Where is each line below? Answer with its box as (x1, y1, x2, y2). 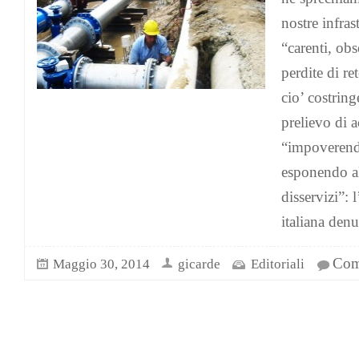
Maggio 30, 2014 (53, 256, 150, 272)
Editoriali (251, 256, 305, 272)
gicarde (178, 256, 220, 272)
